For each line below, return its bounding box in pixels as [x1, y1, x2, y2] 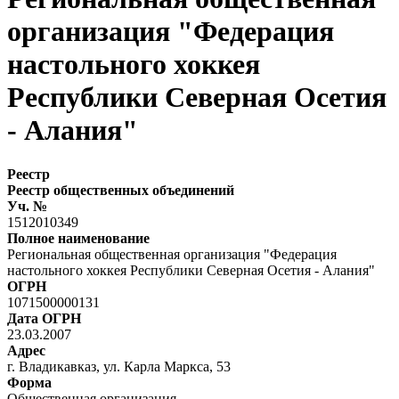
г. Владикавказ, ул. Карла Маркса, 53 [7, 358, 231, 374]
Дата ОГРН [7, 310, 81, 326]
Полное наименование [7, 230, 150, 246]
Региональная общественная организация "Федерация [7, 246, 337, 262]
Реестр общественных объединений [7, 182, 234, 198]
